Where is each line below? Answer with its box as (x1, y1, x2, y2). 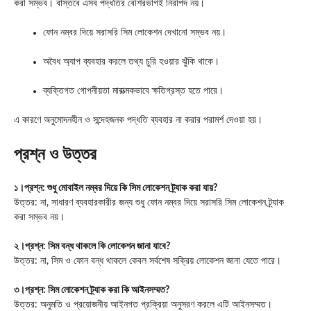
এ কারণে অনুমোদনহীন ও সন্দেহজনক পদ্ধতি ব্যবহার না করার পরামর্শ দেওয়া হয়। (14, 115, 262, 126)
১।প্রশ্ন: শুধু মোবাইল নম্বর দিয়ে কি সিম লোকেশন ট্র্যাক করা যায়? (14, 183, 217, 194)
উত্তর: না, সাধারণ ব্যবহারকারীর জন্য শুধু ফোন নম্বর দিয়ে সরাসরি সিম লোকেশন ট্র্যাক (14, 198, 284, 208)
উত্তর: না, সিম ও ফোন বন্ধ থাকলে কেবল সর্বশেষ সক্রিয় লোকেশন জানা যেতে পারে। (14, 256, 281, 267)
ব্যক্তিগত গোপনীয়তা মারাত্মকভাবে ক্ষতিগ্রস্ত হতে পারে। (43, 86, 224, 96)
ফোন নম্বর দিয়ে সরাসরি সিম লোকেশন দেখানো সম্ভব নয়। (43, 28, 226, 38)
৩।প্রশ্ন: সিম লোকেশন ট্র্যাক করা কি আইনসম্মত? (14, 285, 169, 296)
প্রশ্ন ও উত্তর (14, 146, 96, 164)
